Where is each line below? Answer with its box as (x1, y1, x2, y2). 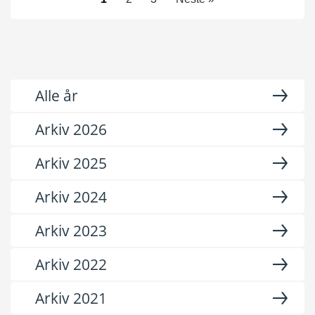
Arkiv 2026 (35, 120, 107, 139)
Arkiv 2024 (35, 187, 107, 207)
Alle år (35, 86, 78, 105)
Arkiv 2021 (35, 288, 107, 308)
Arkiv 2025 (35, 153, 107, 173)
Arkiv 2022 (35, 255, 107, 274)
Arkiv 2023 (35, 221, 107, 240)
